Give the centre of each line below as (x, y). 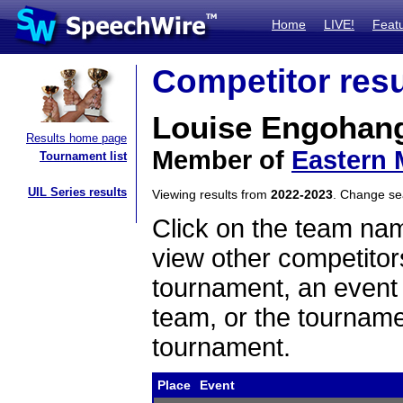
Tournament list (83, 156)
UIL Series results (77, 192)
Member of (222, 160)
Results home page (76, 138)
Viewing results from (211, 194)
